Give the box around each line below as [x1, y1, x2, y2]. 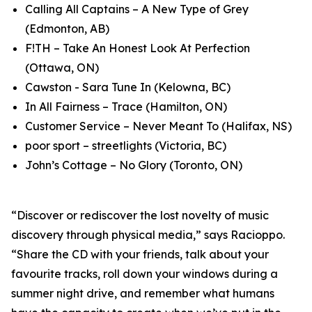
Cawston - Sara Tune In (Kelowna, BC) [25, 80, 231, 94]
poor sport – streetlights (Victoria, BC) [25, 139, 226, 153]
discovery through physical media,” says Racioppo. [11, 228, 285, 242]
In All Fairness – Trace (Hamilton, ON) [25, 100, 227, 114]
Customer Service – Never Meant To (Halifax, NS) [25, 119, 292, 133]
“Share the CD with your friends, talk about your [11, 247, 269, 261]
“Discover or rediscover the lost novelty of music [11, 208, 269, 222]
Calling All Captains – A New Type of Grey [25, 2, 249, 16]
